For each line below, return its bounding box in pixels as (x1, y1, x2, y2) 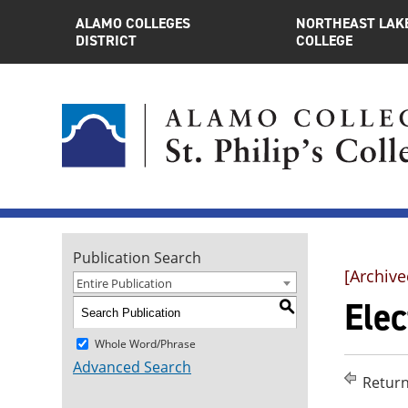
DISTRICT (76, 31, 137, 50)
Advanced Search (73, 357, 191, 377)
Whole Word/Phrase (95, 335, 196, 352)
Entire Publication (76, 275, 172, 291)
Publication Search (73, 248, 201, 268)
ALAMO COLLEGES (76, 14, 190, 33)
